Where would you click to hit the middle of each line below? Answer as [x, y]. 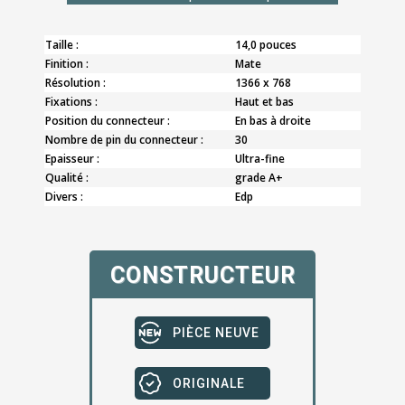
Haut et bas [264, 101]
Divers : [64, 196]
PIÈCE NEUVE [216, 332]
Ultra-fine [260, 158]
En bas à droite [273, 120]
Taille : [62, 44]
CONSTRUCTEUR [202, 275]
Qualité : [67, 177]
